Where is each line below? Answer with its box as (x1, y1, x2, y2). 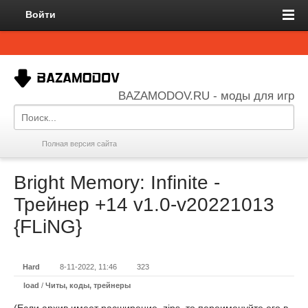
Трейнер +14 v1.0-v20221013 (14, 194, 274, 215)
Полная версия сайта (42, 140, 117, 148)
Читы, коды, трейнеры (45, 281, 131, 289)
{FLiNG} (14, 216, 82, 237)
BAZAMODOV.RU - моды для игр (118, 89, 294, 102)
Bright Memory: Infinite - (14, 172, 220, 193)
